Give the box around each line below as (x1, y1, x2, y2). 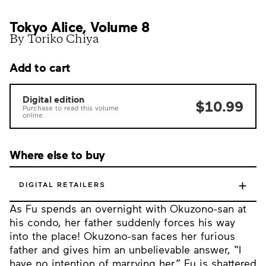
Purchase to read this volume (23, 103, 119, 112)
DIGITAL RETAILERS (19, 180, 106, 188)
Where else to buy (9, 147, 105, 161)
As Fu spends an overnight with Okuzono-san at (9, 202, 246, 215)
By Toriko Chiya (9, 34, 99, 46)
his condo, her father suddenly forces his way (9, 216, 235, 229)
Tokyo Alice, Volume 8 (9, 18, 150, 35)
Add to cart (9, 60, 71, 74)
